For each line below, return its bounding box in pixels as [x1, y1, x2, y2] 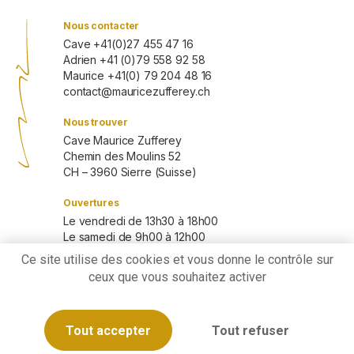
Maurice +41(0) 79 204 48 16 [63, 69, 213, 82]
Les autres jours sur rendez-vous [63, 246, 232, 259]
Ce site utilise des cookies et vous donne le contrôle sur [21, 252, 333, 267]
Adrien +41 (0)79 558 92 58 [63, 53, 205, 66]
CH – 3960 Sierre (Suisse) [63, 165, 197, 179]
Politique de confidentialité [63, 314, 200, 328]
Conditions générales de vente [63, 295, 222, 308]
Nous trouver [63, 116, 128, 128]
